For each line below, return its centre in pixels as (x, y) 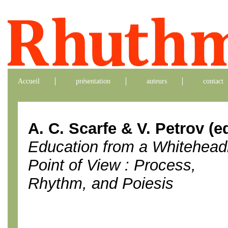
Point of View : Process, (112, 165)
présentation (93, 81)
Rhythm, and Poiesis (101, 183)
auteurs (157, 81)
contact (213, 81)
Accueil (29, 81)
